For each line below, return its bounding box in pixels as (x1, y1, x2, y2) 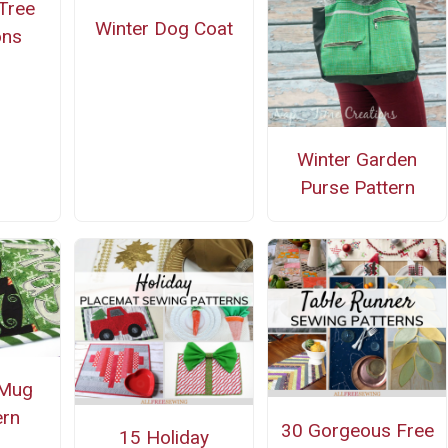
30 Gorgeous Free (280, 418, 434, 442)
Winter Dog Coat (94, 16, 233, 40)
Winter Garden (297, 148, 418, 172)
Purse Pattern (299, 176, 415, 200)
